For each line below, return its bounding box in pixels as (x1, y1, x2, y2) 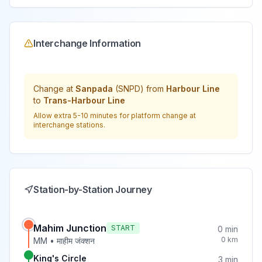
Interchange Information (33, 37, 141, 49)
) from (140, 84, 164, 94)
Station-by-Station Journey (33, 184, 152, 195)
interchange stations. (33, 120, 105, 129)
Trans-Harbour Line (43, 95, 125, 105)
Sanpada (75, 84, 113, 94)
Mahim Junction (33, 222, 106, 234)
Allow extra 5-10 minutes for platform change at (33, 111, 196, 120)
